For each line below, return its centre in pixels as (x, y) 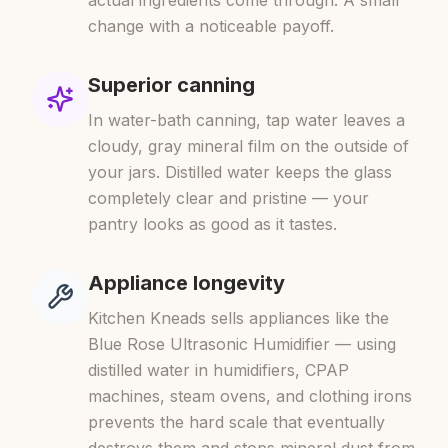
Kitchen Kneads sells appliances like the (238, 318)
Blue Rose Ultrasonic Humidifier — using (242, 344)
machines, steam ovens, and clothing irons (250, 396)
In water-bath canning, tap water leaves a (246, 120)
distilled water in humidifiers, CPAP (218, 370)
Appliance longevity (186, 283)
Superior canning (171, 85)
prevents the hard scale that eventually (236, 422)
